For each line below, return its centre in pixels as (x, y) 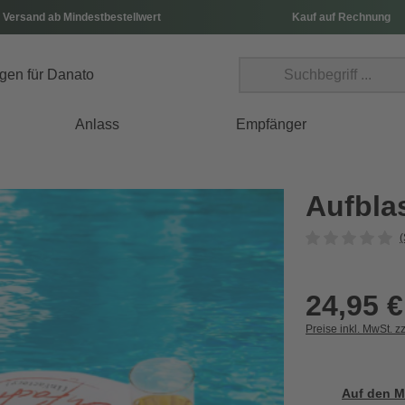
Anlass (98, 124)
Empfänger (271, 124)
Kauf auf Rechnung (341, 17)
